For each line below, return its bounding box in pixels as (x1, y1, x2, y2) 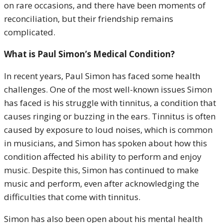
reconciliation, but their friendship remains (4, 13, 173, 24)
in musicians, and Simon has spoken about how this (4, 137, 207, 149)
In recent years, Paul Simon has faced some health (4, 70, 200, 82)
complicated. (4, 26, 55, 38)
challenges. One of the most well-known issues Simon (4, 84, 212, 95)
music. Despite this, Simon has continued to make (4, 164, 199, 176)
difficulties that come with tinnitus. (4, 191, 140, 203)
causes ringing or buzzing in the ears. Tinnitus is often (4, 111, 216, 122)
